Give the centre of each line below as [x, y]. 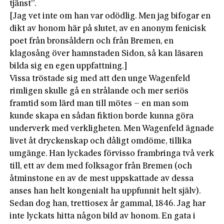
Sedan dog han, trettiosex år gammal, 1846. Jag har [108, 203]
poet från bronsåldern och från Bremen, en [92, 41]
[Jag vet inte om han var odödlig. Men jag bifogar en [110, 16]
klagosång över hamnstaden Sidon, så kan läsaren [106, 53]
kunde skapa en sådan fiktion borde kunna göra [102, 116]
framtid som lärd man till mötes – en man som [99, 103]
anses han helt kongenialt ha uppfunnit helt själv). [105, 191]
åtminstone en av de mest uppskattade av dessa [102, 178]
